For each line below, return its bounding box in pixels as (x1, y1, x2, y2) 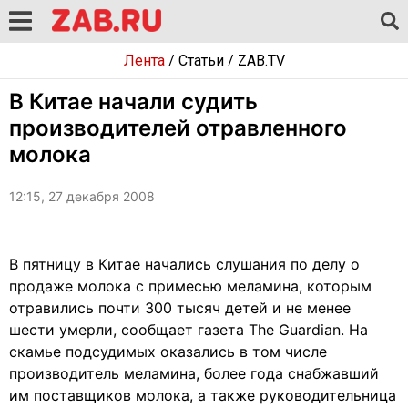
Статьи (178, 52, 224, 69)
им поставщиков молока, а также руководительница (9, 386, 396, 404)
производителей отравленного (9, 115, 347, 141)
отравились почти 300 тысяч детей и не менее (9, 299, 351, 317)
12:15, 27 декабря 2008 (9, 189, 155, 204)
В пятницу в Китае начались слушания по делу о (9, 255, 360, 273)
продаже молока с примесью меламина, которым (9, 277, 372, 295)
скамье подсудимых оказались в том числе (9, 342, 327, 361)
